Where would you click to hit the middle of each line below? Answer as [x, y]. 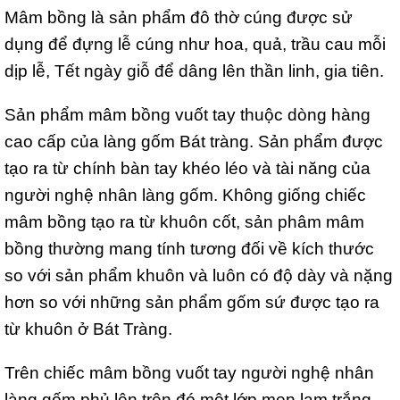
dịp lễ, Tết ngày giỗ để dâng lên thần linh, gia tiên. [194, 70]
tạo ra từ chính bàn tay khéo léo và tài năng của [187, 167]
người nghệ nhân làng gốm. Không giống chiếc [185, 194]
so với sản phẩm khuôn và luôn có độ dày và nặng [199, 275]
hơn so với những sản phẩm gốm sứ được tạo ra [192, 301]
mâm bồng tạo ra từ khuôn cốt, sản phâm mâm [184, 221]
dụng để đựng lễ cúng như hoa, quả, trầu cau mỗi [195, 43]
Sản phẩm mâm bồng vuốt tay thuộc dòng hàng [187, 114]
